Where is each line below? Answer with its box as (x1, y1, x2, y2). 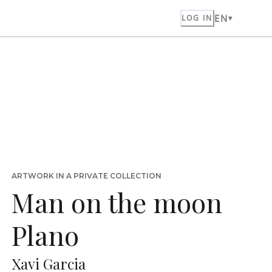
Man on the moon (11, 184, 222, 220)
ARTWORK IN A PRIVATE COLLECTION (11, 171, 161, 180)
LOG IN (181, 13, 213, 23)
